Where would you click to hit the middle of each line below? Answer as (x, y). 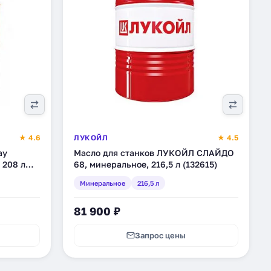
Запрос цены (160, 235)
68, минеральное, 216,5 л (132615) (145, 164)
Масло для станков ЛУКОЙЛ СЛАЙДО (154, 153)
